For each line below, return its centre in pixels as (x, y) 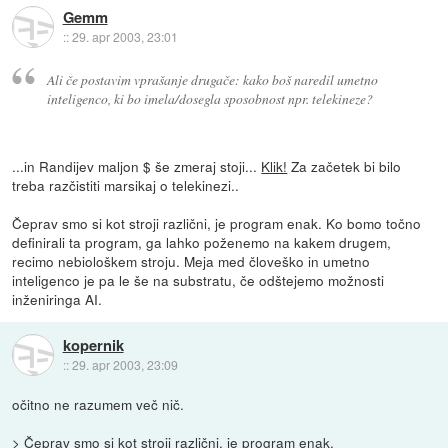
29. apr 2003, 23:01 (124, 37)
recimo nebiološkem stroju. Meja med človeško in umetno (191, 261)
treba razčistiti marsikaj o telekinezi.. (126, 185)
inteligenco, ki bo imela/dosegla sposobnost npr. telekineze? (209, 99)
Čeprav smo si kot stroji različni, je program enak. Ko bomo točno (217, 223)
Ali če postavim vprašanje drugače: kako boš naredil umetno (212, 80)
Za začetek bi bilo (344, 166)
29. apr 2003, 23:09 (124, 364)
